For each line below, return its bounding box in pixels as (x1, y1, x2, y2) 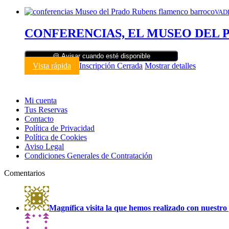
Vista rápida (33, 61, 71, 70)
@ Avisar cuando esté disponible (52, 52, 150, 60)
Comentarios (4, 168, 45, 177)
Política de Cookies (25, 132, 87, 142)
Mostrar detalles (145, 61, 196, 70)
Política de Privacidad (25, 123, 95, 132)
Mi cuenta (25, 96, 57, 105)
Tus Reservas (25, 105, 67, 114)
